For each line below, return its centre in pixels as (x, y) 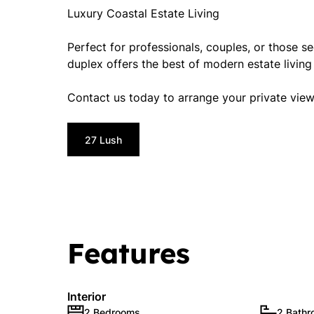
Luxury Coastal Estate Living (143, 13)
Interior (87, 296)
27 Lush (103, 139)
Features (129, 253)
